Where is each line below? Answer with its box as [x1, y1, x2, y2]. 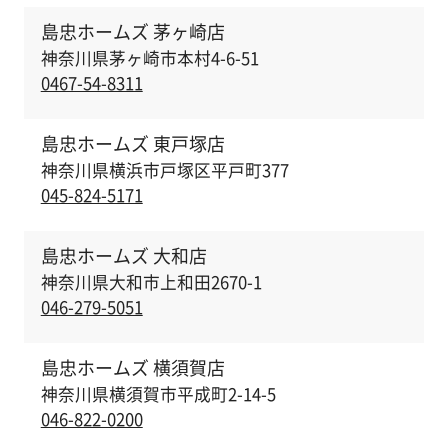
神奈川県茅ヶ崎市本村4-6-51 [40, 45, 259, 70]
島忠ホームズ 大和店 [40, 242, 207, 270]
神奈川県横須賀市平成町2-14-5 [40, 381, 276, 406]
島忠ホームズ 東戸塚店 [40, 130, 225, 158]
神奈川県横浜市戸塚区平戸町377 [40, 157, 289, 182]
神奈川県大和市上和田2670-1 [40, 269, 262, 294]
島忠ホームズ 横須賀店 [40, 354, 225, 382]
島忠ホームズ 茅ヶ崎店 [40, 18, 225, 46]
